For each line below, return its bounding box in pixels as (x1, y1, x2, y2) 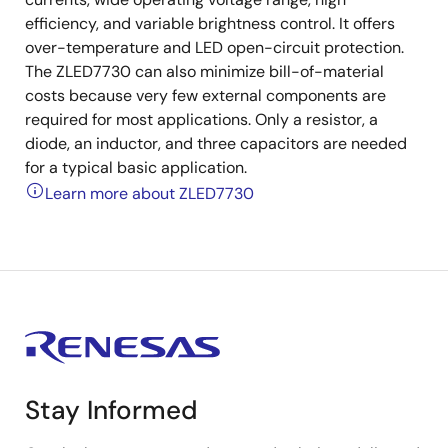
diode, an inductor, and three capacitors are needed (25, 133, 407, 154)
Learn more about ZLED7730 (45, 183, 254, 204)
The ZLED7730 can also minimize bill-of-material (25, 61, 384, 82)
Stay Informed (25, 393, 198, 427)
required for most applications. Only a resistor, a (25, 109, 378, 130)
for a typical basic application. (25, 157, 247, 178)
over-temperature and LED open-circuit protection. (25, 37, 404, 58)
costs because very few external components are (25, 85, 386, 106)
